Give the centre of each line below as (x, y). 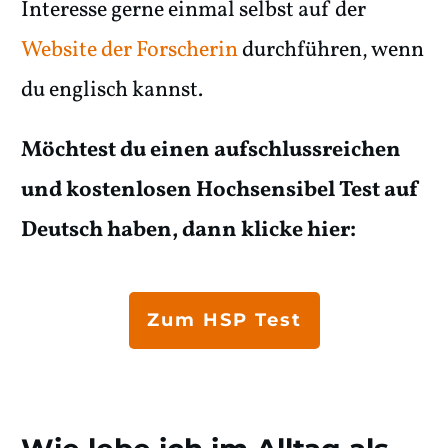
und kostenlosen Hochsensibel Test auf (220, 191)
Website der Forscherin (129, 51)
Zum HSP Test (224, 320)
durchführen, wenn (331, 51)
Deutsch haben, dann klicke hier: (188, 231)
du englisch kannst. (114, 91)
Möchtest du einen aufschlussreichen (211, 151)
